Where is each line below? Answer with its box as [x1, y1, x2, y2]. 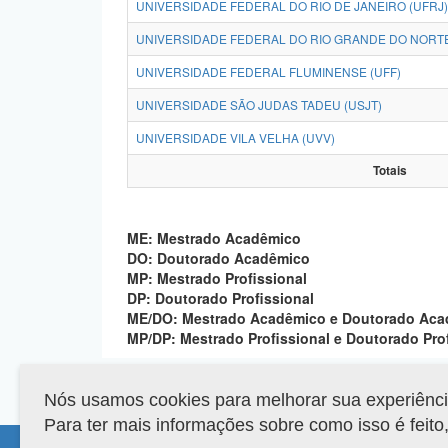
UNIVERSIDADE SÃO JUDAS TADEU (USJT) [136, 96, 382, 113]
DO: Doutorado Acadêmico [157, 248, 310, 268]
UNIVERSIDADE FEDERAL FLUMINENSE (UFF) [136, 63, 401, 80]
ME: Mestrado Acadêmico [127, 228, 301, 248]
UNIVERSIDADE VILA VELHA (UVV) [136, 129, 335, 146]
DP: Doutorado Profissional [127, 288, 318, 308]
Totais [372, 162, 407, 179]
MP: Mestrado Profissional [127, 268, 311, 288]
